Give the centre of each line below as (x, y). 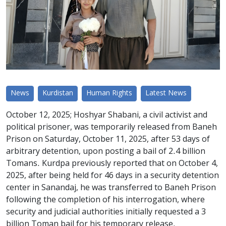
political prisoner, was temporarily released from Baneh (111, 127)
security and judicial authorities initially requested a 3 (106, 212)
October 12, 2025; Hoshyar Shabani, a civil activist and (107, 115)
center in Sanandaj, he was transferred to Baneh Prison (111, 188)
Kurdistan (58, 93)
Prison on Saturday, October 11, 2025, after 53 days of (108, 139)
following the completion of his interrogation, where (105, 200)
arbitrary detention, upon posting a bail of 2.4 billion (106, 152)
